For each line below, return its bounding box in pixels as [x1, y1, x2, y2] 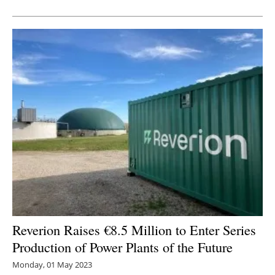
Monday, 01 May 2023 [12, 259, 92, 271]
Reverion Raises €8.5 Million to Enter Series [12, 220, 256, 239]
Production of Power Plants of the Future [12, 238, 233, 257]
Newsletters [108, 12, 179, 30]
